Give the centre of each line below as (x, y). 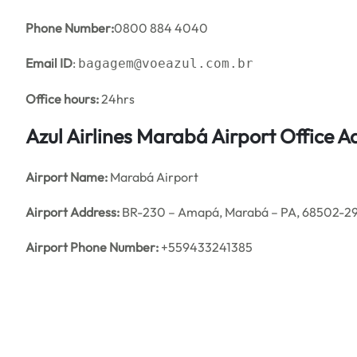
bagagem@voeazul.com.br (166, 63)
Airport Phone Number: (92, 247)
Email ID (49, 63)
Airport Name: (67, 177)
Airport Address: (73, 212)
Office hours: (62, 99)
